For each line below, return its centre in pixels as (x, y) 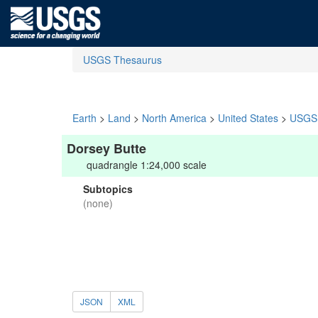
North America (174, 118)
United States (248, 118)
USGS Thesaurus (122, 60)
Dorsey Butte (106, 148)
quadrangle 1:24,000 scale (147, 165)
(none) (98, 203)
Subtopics (108, 189)
